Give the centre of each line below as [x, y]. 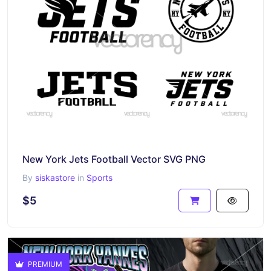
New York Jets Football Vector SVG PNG [114, 159]
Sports [100, 177]
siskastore [55, 177]
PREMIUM [44, 264]
